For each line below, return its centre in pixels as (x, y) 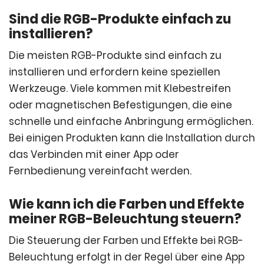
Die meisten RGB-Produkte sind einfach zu (115, 56)
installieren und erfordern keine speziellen (115, 72)
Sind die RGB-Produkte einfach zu (120, 19)
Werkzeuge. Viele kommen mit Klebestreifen (120, 89)
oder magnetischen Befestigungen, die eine (121, 105)
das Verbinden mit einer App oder (94, 155)
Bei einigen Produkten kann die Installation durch (132, 138)
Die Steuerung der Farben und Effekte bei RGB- (126, 241)
